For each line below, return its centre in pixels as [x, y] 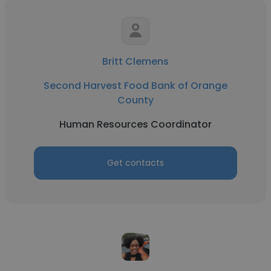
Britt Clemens [135, 61]
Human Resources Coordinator [135, 124]
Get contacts [135, 163]
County [135, 100]
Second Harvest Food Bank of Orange [135, 86]
